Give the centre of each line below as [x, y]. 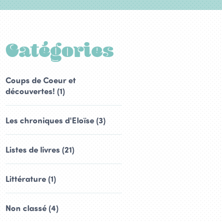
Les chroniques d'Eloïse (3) [55, 120]
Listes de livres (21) [40, 149]
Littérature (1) [31, 178]
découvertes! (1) [35, 91]
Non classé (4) [32, 208]
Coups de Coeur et [41, 80]
